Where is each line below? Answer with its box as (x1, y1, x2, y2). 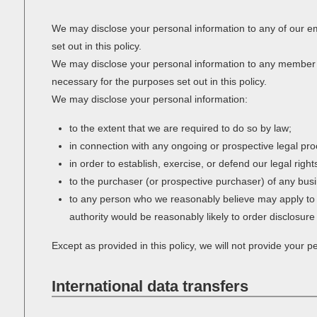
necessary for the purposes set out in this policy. (51, 76, 267, 87)
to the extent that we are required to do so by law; (69, 122, 292, 134)
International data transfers (51, 277, 248, 295)
